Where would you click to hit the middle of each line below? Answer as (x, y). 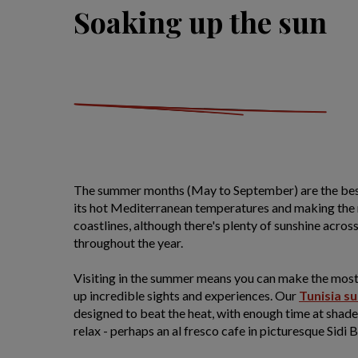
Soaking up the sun (200, 22)
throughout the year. (128, 243)
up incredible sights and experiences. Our (186, 295)
